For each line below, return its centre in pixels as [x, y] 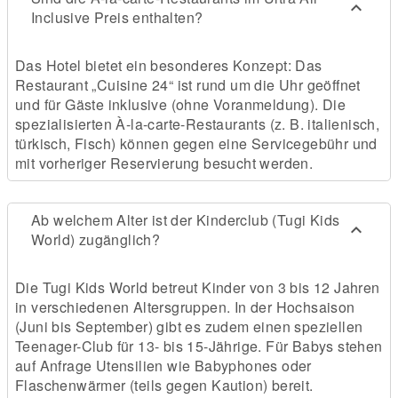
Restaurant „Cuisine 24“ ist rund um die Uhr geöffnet [188, 85]
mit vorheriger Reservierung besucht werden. [164, 163]
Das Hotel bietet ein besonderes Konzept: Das [169, 66]
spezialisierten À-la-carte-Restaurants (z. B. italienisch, [198, 124]
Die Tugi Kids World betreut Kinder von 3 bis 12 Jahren [198, 288]
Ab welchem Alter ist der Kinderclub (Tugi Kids [186, 220]
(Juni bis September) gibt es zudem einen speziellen [189, 327]
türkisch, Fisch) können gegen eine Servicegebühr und [196, 144]
